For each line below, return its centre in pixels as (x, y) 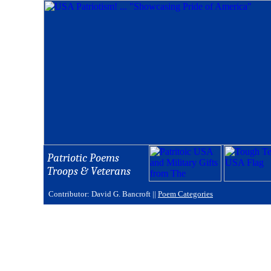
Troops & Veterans (89, 171)
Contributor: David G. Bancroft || (103, 194)
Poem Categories (185, 194)
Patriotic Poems (83, 158)
